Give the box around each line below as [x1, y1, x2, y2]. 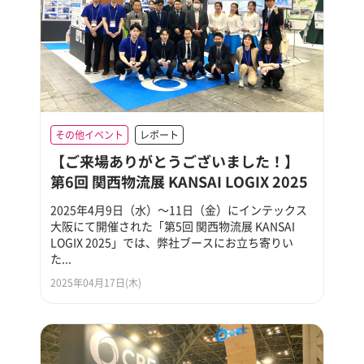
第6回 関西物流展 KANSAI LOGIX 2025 [50, 170, 309, 192]
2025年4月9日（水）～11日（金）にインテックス [50, 201, 308, 218]
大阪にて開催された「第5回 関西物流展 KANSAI [50, 217, 296, 234]
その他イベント [55, 127, 124, 142]
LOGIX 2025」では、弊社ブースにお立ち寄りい [50, 233, 294, 250]
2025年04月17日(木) [50, 275, 142, 290]
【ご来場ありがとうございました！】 [50, 149, 300, 171]
